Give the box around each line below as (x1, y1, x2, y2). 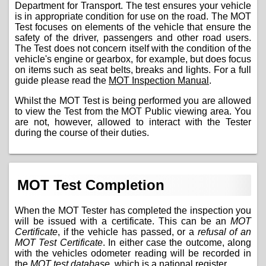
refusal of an (197, 226, 252, 237)
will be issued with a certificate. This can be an (15, 216, 230, 226)
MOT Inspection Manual (109, 75, 209, 85)
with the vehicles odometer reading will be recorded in (15, 248, 251, 258)
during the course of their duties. (15, 127, 149, 138)
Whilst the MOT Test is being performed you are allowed (15, 95, 251, 106)
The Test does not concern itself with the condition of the (15, 43, 251, 53)
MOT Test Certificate (15, 237, 103, 248)
